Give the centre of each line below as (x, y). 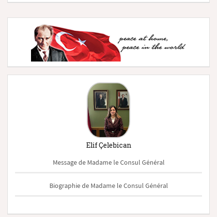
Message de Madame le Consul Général (108, 162)
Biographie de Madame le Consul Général (108, 186)
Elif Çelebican (108, 145)
